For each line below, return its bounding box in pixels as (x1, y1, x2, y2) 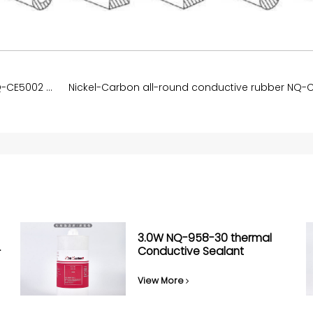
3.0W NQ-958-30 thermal (138, 229, 272, 246)
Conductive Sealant (138, 242, 245, 259)
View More (138, 274, 187, 286)
